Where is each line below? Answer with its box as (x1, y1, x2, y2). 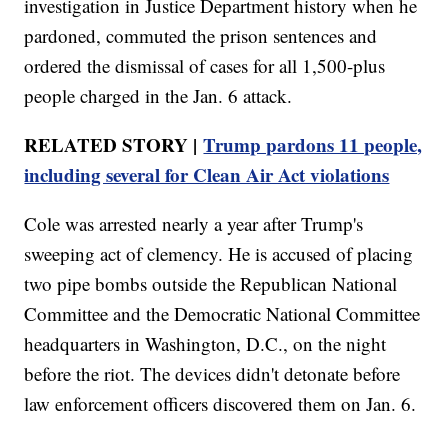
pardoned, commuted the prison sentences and (24, 22, 378, 48)
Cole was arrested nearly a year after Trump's (24, 210, 364, 236)
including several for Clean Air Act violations (24, 160, 390, 188)
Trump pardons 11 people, (203, 130, 423, 158)
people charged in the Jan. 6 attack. (24, 82, 293, 108)
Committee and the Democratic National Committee (24, 300, 421, 326)
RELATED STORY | (24, 130, 204, 158)
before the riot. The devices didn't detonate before (24, 360, 401, 386)
